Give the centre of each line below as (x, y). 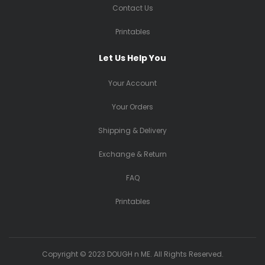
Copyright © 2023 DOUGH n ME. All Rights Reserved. (132, 254)
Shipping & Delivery (132, 130)
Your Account (132, 83)
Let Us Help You (132, 58)
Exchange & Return (132, 154)
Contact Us (132, 8)
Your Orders (132, 107)
